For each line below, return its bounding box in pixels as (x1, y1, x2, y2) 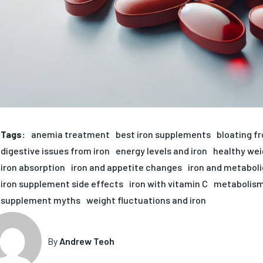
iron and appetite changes (70, 161, 182, 173)
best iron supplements (115, 128, 211, 140)
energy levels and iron (115, 144, 207, 156)
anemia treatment (31, 128, 110, 140)
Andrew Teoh (59, 235, 114, 247)
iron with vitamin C (129, 177, 208, 189)
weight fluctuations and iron (86, 194, 206, 205)
